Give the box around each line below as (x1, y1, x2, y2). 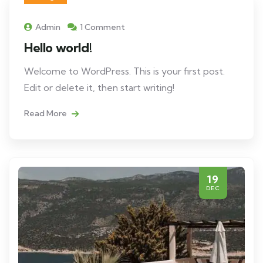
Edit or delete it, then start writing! (24, 82, 174, 93)
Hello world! (24, 39, 92, 56)
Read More (24, 108, 69, 119)
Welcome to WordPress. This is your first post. (24, 65, 225, 77)
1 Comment (80, 22, 125, 32)
